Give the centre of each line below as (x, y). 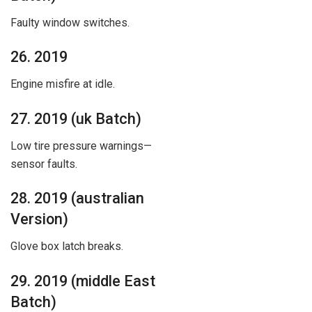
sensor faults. (44, 164)
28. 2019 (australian (77, 198)
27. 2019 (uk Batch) (76, 118)
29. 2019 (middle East (83, 281)
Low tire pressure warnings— (81, 146)
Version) (39, 219)
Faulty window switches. (70, 22)
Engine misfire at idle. (63, 84)
